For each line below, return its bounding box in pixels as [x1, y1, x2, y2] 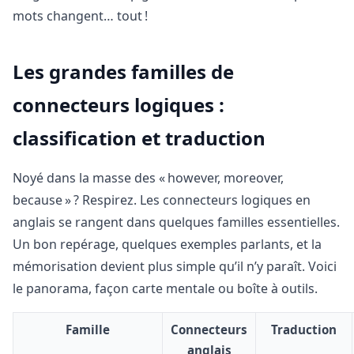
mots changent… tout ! [13, 7, 148, 25]
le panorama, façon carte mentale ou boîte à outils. [13, 279, 318, 297]
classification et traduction [13, 125, 265, 152]
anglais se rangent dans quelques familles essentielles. [13, 213, 340, 231]
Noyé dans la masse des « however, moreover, [13, 168, 284, 186]
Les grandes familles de [13, 58, 234, 85]
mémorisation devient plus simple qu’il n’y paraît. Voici [13, 257, 337, 275]
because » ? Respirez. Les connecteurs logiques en [13, 190, 311, 209]
